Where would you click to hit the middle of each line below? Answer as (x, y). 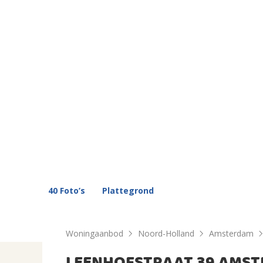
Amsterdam (231, 234)
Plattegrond (128, 191)
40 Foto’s (67, 191)
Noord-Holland (166, 234)
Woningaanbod (95, 234)
